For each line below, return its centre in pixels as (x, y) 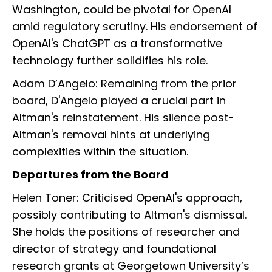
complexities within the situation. (100, 152)
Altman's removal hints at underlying (111, 135)
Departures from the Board (90, 175)
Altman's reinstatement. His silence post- (123, 118)
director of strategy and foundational (114, 249)
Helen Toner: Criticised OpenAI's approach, (127, 198)
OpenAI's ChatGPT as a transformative (117, 44)
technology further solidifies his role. (110, 61)
